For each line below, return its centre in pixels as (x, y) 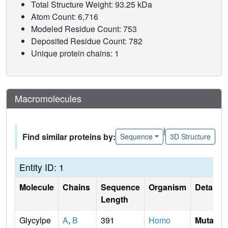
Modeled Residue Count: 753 (85, 28)
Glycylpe (35, 220)
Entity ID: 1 (42, 167)
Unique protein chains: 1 (75, 53)
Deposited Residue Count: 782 (88, 41)
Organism (167, 187)
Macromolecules (48, 98)
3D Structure (190, 137)
